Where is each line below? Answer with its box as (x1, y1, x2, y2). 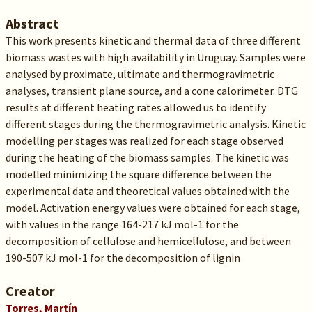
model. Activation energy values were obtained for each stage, (5, 201, 300, 214)
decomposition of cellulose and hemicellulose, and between (5, 234, 291, 248)
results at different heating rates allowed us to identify (5, 100, 266, 114)
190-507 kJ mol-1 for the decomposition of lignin (5, 251, 240, 265)
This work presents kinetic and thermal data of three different (5, 33, 301, 47)
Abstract (5, 15, 59, 32)
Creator (5, 282, 55, 299)
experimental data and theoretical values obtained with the (5, 184, 290, 198)
